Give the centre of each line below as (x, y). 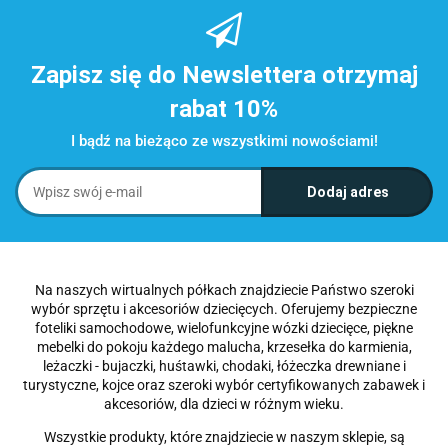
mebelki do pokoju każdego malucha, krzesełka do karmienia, (224, 346)
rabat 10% (224, 108)
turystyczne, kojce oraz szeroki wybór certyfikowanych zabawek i (224, 384)
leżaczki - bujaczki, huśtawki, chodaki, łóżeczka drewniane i (224, 365)
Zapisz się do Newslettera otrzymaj (224, 74)
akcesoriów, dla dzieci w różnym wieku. (224, 403)
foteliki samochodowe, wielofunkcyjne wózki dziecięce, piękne (224, 327)
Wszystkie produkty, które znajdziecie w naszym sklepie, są (224, 436)
